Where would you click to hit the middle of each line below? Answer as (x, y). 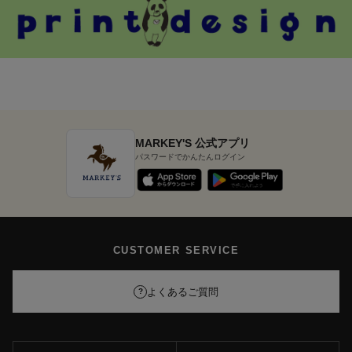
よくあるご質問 (183, 291)
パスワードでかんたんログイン (190, 156)
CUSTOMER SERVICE (176, 251)
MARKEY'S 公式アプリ (192, 143)
